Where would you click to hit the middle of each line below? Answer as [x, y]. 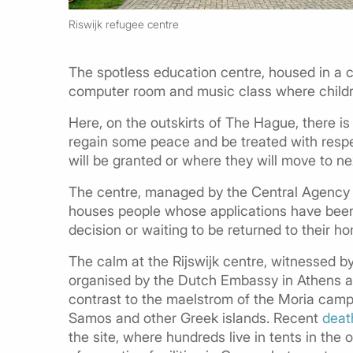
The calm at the [121, 261]
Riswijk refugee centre [124, 24]
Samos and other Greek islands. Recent [195, 318]
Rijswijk [196, 261]
